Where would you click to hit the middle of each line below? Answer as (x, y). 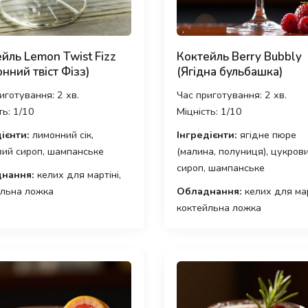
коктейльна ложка (219, 208)
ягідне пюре (267, 135)
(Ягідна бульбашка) (230, 72)
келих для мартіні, (77, 175)
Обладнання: (209, 191)
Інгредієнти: (207, 135)
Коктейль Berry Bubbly (239, 57)
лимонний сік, (61, 135)
